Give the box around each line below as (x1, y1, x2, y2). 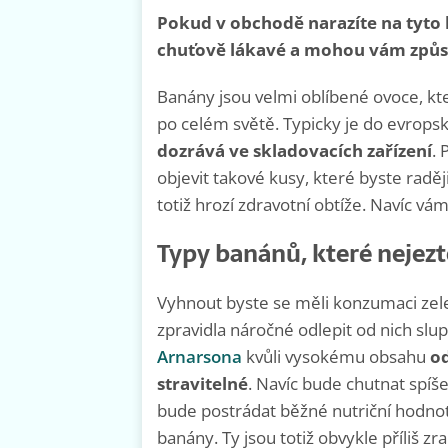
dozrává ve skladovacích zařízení (157, 139, 432, 163)
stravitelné (157, 372, 248, 396)
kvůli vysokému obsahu (242, 345, 430, 369)
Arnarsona (157, 345, 242, 369)
